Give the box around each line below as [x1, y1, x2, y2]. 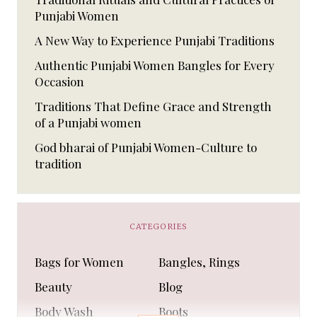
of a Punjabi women [35, 115, 142, 131]
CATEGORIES [129, 221, 188, 232]
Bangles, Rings [158, 254, 240, 270]
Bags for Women [35, 254, 124, 270]
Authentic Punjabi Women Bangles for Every [35, 57, 275, 74]
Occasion [35, 74, 84, 90]
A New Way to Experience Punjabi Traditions [35, 33, 275, 49]
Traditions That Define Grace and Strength [35, 98, 272, 115]
